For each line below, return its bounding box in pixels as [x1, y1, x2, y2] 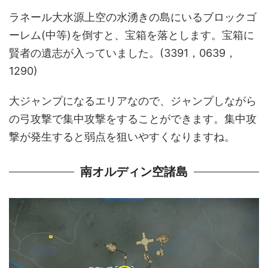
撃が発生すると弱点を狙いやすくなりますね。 [9, 130, 235, 143]
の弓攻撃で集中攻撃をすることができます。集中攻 [9, 112, 257, 125]
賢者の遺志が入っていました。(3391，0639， [9, 46, 236, 59]
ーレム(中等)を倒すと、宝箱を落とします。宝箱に [9, 28, 254, 41]
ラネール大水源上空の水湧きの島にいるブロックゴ [9, 10, 257, 23]
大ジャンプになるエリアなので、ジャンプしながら [9, 94, 257, 107]
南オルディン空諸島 [80, 165, 188, 178]
